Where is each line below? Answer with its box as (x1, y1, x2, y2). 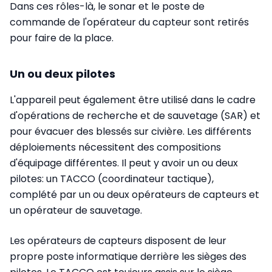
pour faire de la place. (10, 30, 114, 45)
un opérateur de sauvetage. (10, 203, 142, 217)
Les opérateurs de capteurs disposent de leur (10, 233, 226, 248)
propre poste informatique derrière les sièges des (10, 249, 246, 263)
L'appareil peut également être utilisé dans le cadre (10, 92, 256, 107)
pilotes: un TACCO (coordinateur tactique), (10, 171, 214, 186)
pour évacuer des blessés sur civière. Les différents (10, 124, 251, 138)
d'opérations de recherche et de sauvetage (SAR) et (10, 108, 260, 123)
